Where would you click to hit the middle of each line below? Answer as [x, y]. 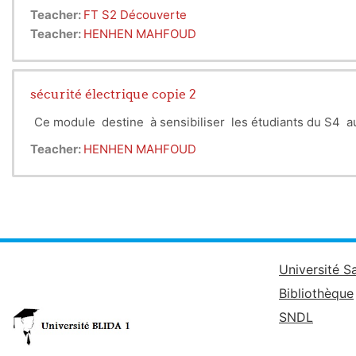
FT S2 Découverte [135, 15]
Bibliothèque [316, 293]
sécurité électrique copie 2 [113, 94]
